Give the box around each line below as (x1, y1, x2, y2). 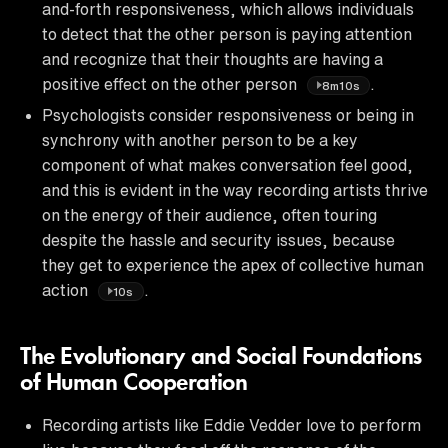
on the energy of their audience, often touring (42, 206, 377, 223)
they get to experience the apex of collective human (42, 256, 424, 273)
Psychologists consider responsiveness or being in (42, 106, 414, 123)
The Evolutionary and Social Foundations (20, 345, 422, 370)
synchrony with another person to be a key (42, 131, 358, 148)
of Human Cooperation (20, 371, 248, 396)
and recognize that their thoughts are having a (42, 50, 383, 67)
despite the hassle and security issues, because (42, 231, 395, 248)
